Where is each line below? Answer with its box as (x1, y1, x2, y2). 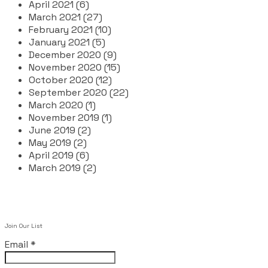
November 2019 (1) (29, 111, 112, 124)
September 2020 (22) (29, 86, 129, 99)
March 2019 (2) (29, 161, 96, 174)
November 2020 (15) (29, 60, 120, 74)
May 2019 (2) (29, 136, 87, 149)
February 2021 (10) (29, 23, 111, 36)
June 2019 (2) (29, 123, 91, 136)
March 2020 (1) (29, 98, 96, 111)
